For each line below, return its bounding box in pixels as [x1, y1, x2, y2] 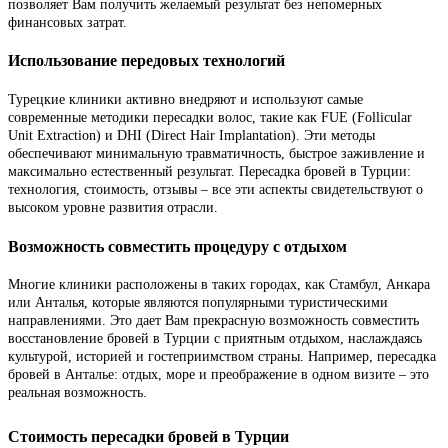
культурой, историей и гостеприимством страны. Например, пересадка [8, 349, 436, 365]
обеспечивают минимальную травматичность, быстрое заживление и [8, 146, 425, 162]
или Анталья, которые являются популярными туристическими [8, 295, 388, 311]
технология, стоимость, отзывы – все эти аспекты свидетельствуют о [8, 182, 423, 198]
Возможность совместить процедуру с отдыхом [8, 237, 347, 255]
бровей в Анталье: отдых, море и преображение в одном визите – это [8, 367, 429, 383]
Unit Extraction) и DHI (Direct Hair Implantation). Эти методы [8, 128, 375, 144]
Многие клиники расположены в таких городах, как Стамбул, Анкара [8, 277, 430, 293]
